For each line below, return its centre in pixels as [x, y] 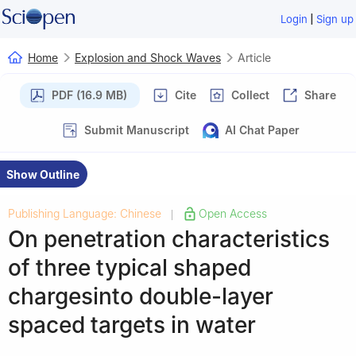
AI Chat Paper [262, 130]
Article [254, 57]
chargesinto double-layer [141, 296]
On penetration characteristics [169, 239]
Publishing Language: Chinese [85, 213]
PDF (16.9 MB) [89, 95]
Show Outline [43, 174]
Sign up [335, 19]
